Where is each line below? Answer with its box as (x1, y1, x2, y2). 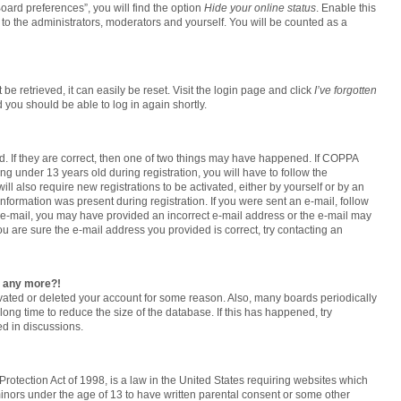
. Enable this (316, 2, 376, 14)
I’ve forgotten (314, 84, 377, 97)
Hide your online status (204, 2, 316, 14)
